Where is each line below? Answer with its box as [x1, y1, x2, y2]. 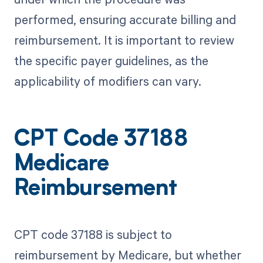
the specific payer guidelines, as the [14, 52, 208, 69]
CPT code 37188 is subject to [14, 226, 172, 243]
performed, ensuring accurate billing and [14, 11, 236, 28]
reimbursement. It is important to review [14, 32, 234, 49]
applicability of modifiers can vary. [14, 73, 201, 90]
